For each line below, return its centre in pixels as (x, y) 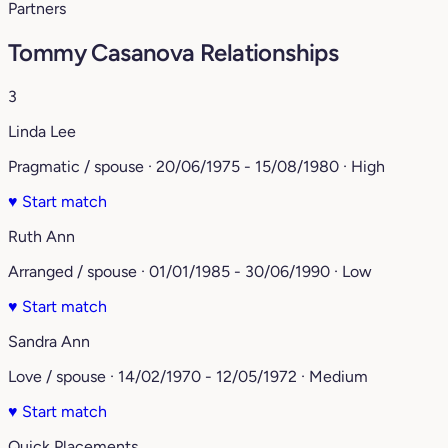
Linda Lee (42, 132)
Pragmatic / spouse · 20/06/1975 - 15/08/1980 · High (196, 167)
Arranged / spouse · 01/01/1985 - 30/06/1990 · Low (190, 272)
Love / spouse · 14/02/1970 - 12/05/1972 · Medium (188, 377)
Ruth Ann (41, 237)
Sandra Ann (49, 342)
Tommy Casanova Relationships (173, 53)
